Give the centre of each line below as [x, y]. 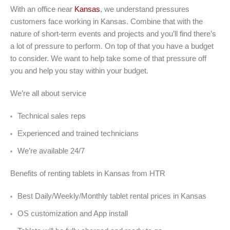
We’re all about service [48, 93]
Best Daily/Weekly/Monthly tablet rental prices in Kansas [112, 196]
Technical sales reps [52, 116]
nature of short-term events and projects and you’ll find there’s [113, 34]
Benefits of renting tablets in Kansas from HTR [88, 174]
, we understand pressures [145, 9]
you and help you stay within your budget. [79, 71]
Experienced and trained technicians [78, 133]
